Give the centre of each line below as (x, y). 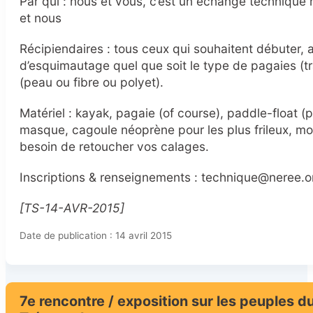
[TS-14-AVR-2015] (72, 208)
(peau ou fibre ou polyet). (92, 82)
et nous (41, 18)
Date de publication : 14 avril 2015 (96, 236)
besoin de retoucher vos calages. (114, 147)
